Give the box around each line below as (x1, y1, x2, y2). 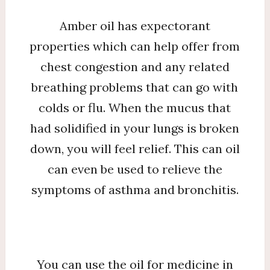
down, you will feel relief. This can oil (30, 141, 240, 156)
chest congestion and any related (40, 59, 230, 74)
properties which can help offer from (30, 39, 240, 54)
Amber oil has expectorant (59, 18, 210, 33)
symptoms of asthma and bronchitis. (31, 182, 239, 197)
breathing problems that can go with (31, 80, 239, 95)
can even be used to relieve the (47, 162, 222, 177)
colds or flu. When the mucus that (39, 100, 231, 115)
